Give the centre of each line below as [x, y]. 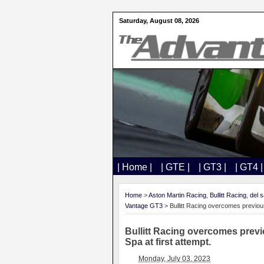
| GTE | [175, 167]
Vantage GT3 [144, 206]
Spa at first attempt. [168, 242]
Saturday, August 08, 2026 [159, 21]
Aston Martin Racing [177, 195]
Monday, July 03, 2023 [174, 259]
